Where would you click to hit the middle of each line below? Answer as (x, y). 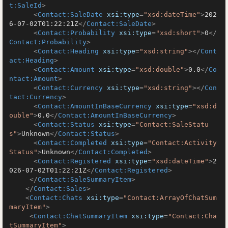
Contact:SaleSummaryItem (84, 179)
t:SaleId (25, 5)
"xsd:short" (178, 33)
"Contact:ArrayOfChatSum (170, 198)
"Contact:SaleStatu (172, 124)
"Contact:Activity (182, 143)
